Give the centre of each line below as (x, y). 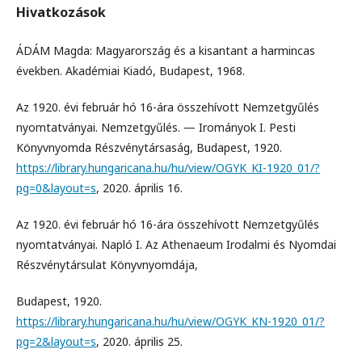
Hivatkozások (61, 12)
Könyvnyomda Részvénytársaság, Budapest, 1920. (149, 147)
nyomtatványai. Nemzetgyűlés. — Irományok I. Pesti (156, 127)
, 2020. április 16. (139, 188)
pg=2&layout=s (56, 341)
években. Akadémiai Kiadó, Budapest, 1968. (130, 71)
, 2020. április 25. (139, 341)
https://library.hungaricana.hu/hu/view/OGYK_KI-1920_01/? (168, 168)
